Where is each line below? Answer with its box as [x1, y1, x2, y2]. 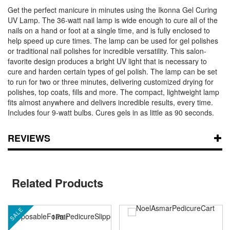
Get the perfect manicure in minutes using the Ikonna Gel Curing [8, 4, 217, 15]
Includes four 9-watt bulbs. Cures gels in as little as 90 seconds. [8, 107, 214, 118]
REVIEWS [8, 131, 50, 145]
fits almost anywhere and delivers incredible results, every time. [8, 97, 213, 107]
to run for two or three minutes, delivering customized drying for [8, 76, 214, 87]
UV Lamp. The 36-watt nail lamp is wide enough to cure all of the [8, 14, 218, 25]
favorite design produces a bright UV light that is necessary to [8, 55, 207, 66]
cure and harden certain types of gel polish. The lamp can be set [8, 66, 217, 76]
